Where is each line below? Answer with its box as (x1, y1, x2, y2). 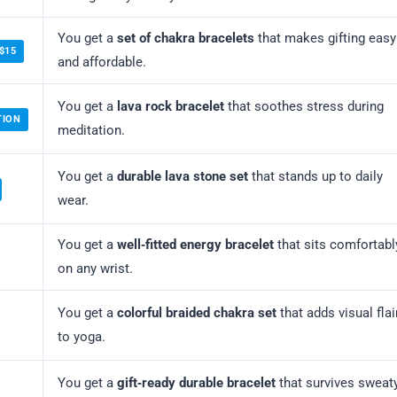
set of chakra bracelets (117, 30, 254, 47)
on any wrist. (58, 261, 133, 277)
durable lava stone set (117, 168, 248, 185)
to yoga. (58, 329, 105, 346)
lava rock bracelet (117, 98, 224, 115)
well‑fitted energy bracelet (117, 237, 274, 253)
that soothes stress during (224, 98, 384, 115)
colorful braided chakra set (117, 305, 276, 322)
